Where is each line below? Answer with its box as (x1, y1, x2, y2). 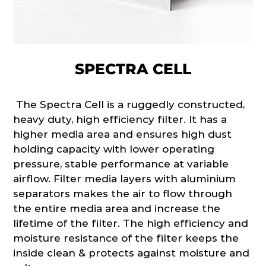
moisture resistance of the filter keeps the (13, 232, 239, 244)
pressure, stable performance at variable (13, 157, 229, 170)
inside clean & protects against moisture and (13, 246, 250, 259)
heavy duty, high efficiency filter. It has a (13, 113, 227, 125)
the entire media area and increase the (13, 202, 221, 214)
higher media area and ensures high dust (13, 128, 232, 140)
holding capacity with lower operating (13, 142, 215, 155)
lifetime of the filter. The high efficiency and (13, 217, 249, 229)
